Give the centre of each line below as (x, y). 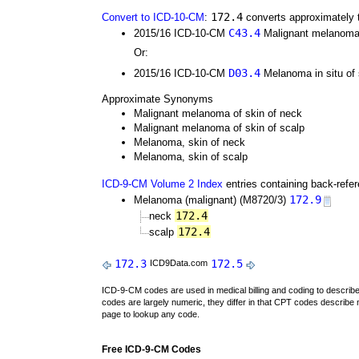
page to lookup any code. (151, 314)
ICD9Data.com (179, 263)
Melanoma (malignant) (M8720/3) (212, 200)
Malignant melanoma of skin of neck (218, 113)
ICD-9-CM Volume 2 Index (162, 184)
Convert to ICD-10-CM (153, 17)
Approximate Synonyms (157, 99)
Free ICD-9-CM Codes (151, 349)
